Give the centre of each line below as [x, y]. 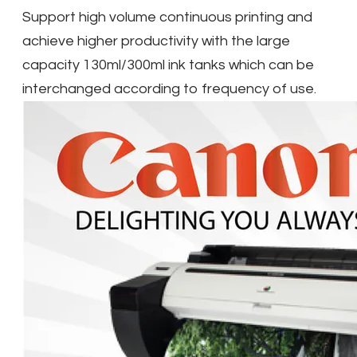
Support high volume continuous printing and [167, 18]
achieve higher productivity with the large [156, 41]
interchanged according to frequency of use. [169, 89]
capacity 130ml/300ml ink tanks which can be [168, 65]
